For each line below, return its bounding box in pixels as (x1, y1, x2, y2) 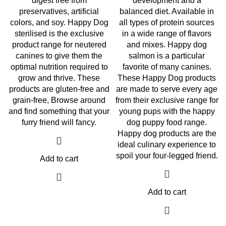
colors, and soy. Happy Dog (10, 18, 108, 27)
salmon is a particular (129, 51, 205, 60)
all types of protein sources (119, 18, 215, 27)
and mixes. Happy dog (127, 40, 207, 49)
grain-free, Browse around (13, 96, 105, 104)
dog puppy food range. (127, 118, 207, 127)
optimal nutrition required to (10, 63, 108, 71)
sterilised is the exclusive (14, 29, 104, 38)
